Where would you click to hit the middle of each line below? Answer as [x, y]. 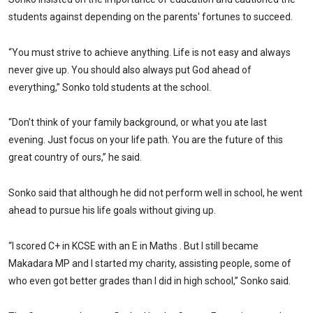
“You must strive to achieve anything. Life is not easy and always [150, 52]
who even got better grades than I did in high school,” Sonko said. [150, 281]
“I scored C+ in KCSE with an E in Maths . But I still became [133, 246]
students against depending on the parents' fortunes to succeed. [151, 16]
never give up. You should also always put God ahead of [130, 70]
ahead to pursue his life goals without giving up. [112, 211]
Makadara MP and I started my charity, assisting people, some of [150, 264]
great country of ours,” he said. [75, 158]
